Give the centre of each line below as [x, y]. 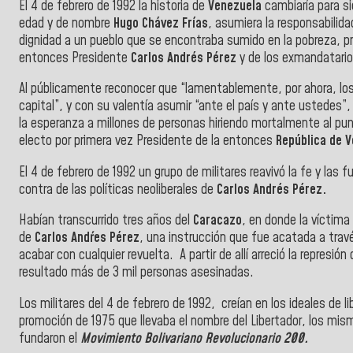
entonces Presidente [75, 58]
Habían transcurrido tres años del [106, 221]
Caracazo [217, 221]
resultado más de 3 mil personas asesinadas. [136, 273]
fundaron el [50, 339]
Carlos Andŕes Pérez [87, 238]
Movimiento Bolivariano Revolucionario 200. [194, 339]
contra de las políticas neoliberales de [118, 190]
